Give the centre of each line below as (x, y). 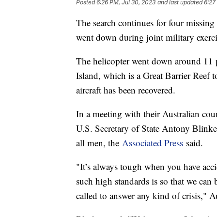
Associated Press (153, 142)
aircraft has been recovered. (126, 90)
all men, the (99, 142)
